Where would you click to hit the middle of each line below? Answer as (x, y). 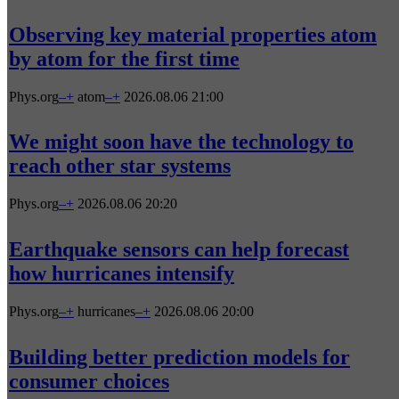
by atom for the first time (124, 58)
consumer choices (89, 382)
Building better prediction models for (179, 358)
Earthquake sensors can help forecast (179, 250)
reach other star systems (120, 166)
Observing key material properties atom (193, 34)
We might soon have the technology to (181, 142)
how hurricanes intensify (122, 274)
